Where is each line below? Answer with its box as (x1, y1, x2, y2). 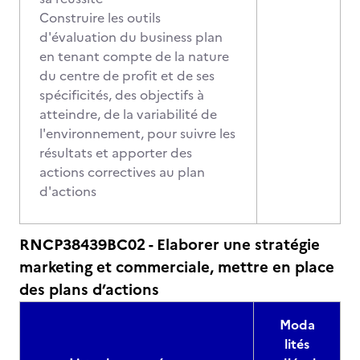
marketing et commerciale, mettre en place (19, 256, 334, 279)
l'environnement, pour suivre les (39, 124, 235, 143)
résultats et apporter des (39, 143, 192, 162)
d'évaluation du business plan (39, 27, 223, 47)
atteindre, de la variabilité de (39, 104, 217, 124)
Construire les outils (39, 8, 161, 27)
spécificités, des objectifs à (39, 85, 204, 104)
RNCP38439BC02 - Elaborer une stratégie (19, 233, 320, 256)
